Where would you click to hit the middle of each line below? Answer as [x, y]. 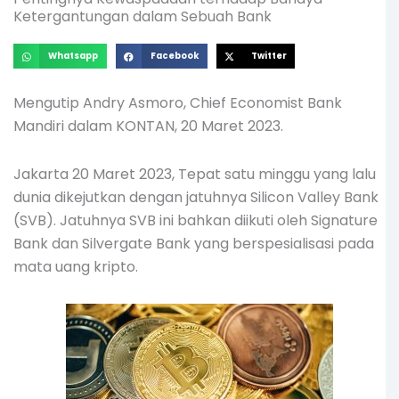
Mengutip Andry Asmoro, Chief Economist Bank [178, 103]
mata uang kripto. [76, 267]
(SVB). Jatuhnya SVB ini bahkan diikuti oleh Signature [195, 221]
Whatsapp [73, 56]
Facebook [174, 56]
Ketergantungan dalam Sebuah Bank [142, 16]
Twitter [269, 56]
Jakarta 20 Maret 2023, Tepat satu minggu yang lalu [195, 175]
